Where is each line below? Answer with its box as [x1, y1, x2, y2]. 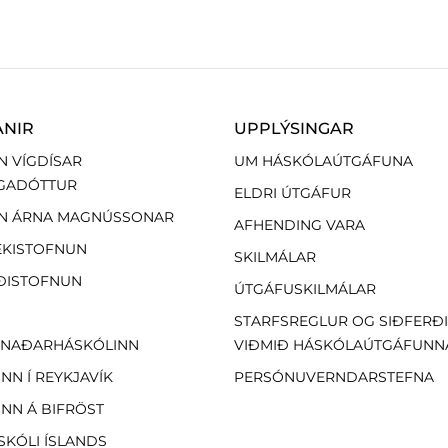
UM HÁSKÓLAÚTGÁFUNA [233, 151, 413, 170]
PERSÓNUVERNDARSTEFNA [233, 367, 434, 386]
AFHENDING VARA [233, 215, 365, 234]
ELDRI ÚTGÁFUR [233, 183, 351, 202]
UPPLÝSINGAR [233, 118, 354, 138]
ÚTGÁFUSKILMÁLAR [233, 279, 376, 298]
